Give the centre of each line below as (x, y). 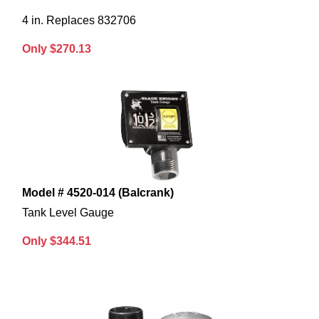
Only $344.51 (57, 241)
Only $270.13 (57, 49)
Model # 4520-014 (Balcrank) (98, 193)
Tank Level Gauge (68, 213)
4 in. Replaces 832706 (79, 21)
